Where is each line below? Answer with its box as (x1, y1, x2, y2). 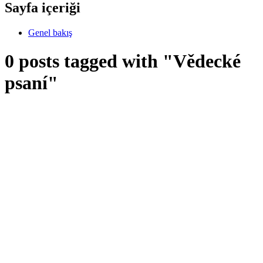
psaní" (5, 72, 58, 94)
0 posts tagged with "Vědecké (5, 50, 241, 72)
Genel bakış (28, 27, 72, 38)
